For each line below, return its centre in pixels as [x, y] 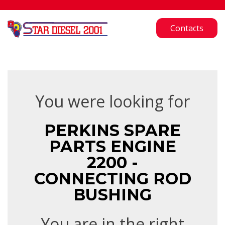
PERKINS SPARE [113, 130]
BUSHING [113, 195]
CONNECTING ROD [113, 179]
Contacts [187, 28]
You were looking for [113, 101]
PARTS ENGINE [113, 146]
